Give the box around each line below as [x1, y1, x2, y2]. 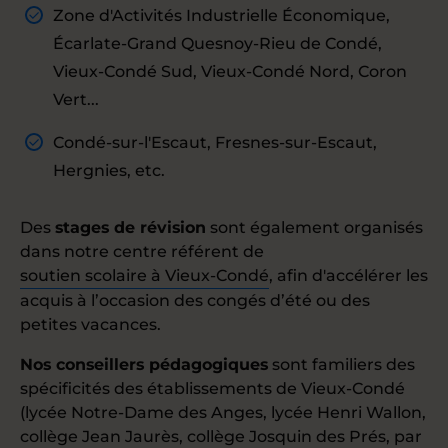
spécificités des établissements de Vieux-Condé [20, 379, 405, 398]
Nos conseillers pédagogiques [20, 355, 268, 374]
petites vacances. [20, 315, 161, 334]
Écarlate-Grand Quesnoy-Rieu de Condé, [53, 34, 382, 53]
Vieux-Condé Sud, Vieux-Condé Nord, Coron [53, 62, 407, 81]
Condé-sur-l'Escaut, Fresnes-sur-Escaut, [53, 133, 377, 152]
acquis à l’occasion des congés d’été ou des [20, 291, 370, 310]
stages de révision [55, 218, 206, 237]
